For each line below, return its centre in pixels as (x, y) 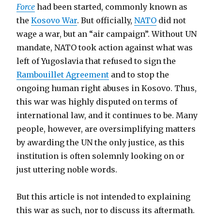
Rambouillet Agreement (63, 75)
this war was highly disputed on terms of (97, 102)
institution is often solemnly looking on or (101, 156)
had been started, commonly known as (112, 7)
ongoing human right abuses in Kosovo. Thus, (107, 88)
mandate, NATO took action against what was (105, 47)
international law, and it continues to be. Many (107, 115)
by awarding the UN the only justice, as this (101, 142)
